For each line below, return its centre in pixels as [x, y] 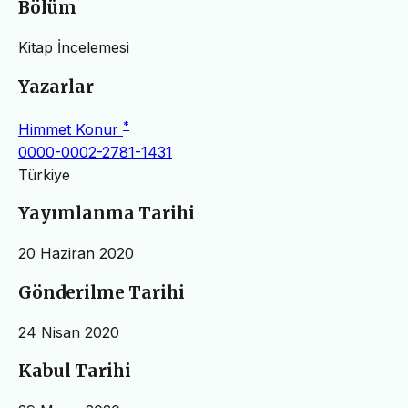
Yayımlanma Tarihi [107, 214]
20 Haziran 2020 [76, 254]
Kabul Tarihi [75, 372]
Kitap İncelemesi [74, 47]
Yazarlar [56, 87]
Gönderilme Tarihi [102, 292]
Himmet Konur [71, 129]
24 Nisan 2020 [69, 332]
